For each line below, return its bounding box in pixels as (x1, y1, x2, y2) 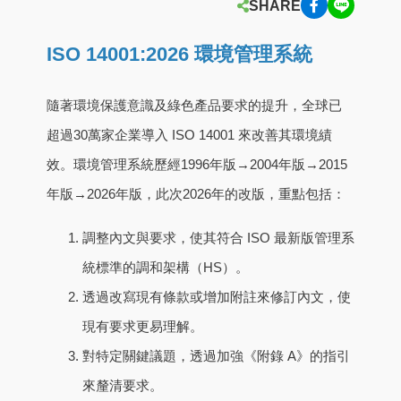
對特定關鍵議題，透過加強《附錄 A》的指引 (82, 348, 350, 364)
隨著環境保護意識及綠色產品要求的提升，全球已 (47, 98, 342, 114)
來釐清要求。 (82, 378, 163, 394)
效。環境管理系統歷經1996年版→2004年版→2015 (47, 157, 347, 173)
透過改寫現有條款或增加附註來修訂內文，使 (82, 289, 351, 305)
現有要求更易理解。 (82, 319, 203, 335)
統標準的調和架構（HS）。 (82, 260, 249, 276)
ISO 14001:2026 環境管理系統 (47, 43, 312, 66)
